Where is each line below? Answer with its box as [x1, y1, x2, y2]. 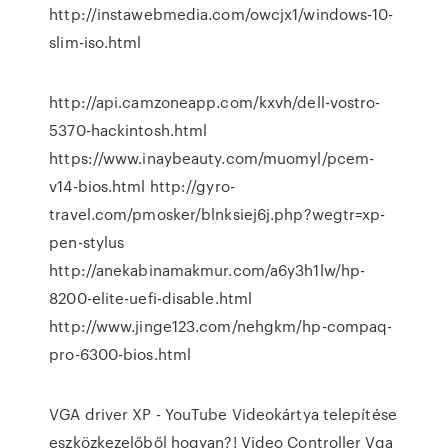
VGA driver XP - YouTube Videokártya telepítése [49, 403, 397, 425]
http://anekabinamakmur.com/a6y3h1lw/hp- [49, 259, 366, 281]
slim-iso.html [49, 31, 142, 53]
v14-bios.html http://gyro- [49, 175, 235, 197]
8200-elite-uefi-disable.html [49, 287, 253, 309]
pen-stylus [49, 231, 125, 253]
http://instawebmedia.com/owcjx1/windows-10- [49, 3, 394, 25]
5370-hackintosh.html [49, 119, 208, 141]
